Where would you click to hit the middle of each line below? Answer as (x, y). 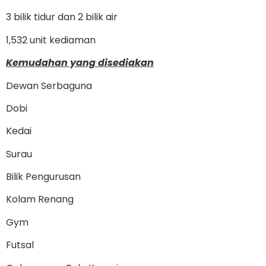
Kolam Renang (40, 199)
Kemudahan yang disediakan (80, 63)
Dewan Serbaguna (49, 85)
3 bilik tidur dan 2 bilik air (62, 17)
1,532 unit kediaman (51, 40)
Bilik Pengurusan (43, 177)
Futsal (20, 245)
